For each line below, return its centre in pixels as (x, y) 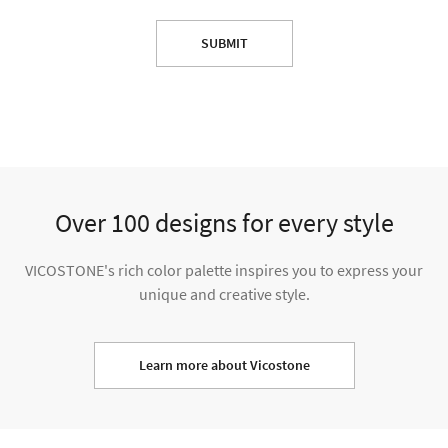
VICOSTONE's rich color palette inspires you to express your (224, 270)
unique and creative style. (224, 294)
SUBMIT (224, 43)
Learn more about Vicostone (224, 365)
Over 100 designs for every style (224, 222)
